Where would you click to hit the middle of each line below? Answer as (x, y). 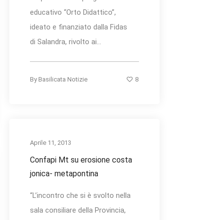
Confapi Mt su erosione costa (81, 160)
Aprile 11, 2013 (51, 143)
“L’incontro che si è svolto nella (80, 196)
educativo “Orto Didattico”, (73, 13)
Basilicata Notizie (63, 80)
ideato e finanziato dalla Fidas (79, 27)
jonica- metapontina (64, 174)
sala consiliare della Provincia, (78, 210)
